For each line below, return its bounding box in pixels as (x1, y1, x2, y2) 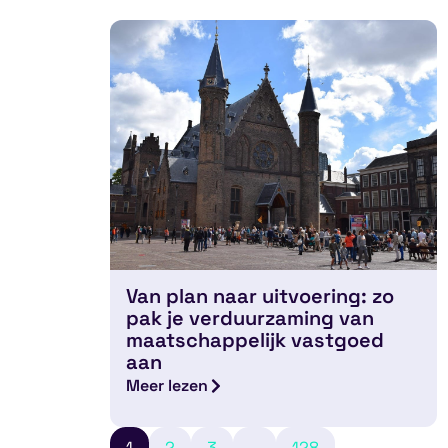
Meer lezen (126, 375, 209, 397)
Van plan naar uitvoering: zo (126, 283, 395, 310)
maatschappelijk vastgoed (126, 327, 385, 354)
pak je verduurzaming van (126, 305, 375, 332)
